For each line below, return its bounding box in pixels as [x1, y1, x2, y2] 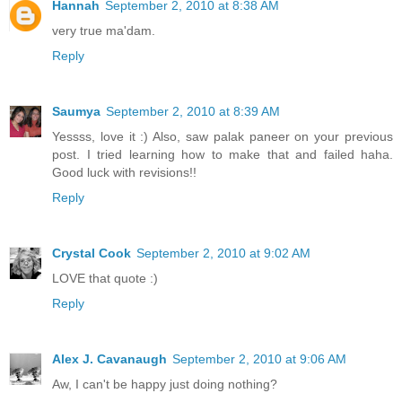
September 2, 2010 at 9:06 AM [172, 352, 346, 367]
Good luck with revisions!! [52, 165, 197, 180]
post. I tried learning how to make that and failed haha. [52, 147, 393, 162]
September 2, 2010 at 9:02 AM [136, 246, 310, 261]
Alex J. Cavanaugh [52, 352, 167, 367]
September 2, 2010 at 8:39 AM [106, 104, 280, 119]
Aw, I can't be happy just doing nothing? [52, 377, 277, 392]
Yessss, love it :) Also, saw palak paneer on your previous [52, 129, 393, 144]
